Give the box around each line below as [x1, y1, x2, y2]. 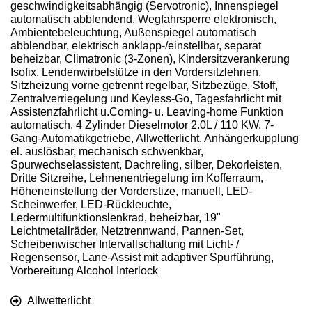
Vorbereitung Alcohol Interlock [10, 265, 158, 277]
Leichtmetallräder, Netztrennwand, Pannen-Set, [10, 225, 244, 237]
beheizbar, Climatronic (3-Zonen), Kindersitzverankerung [10, 53, 290, 65]
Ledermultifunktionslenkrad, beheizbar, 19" [10, 212, 221, 224]
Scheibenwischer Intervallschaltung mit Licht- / [10, 238, 239, 251]
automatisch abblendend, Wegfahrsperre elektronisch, [10, 13, 276, 26]
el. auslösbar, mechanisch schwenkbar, [10, 146, 203, 158]
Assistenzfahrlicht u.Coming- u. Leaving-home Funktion [10, 106, 283, 118]
